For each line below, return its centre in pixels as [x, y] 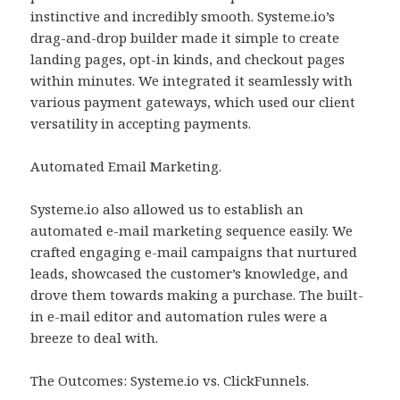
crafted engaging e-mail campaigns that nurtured [194, 252]
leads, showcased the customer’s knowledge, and [190, 274]
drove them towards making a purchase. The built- [197, 295]
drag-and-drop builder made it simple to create [185, 38]
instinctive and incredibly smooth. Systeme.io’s [183, 17]
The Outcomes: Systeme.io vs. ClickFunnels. [170, 381]
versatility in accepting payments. [141, 124]
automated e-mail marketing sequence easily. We [192, 231]
